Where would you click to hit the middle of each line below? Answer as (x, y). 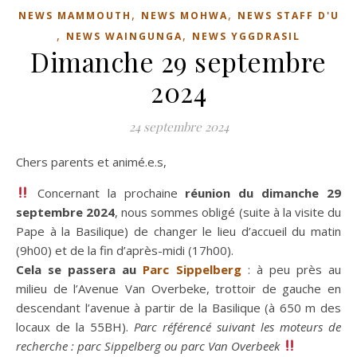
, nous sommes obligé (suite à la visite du (228, 212)
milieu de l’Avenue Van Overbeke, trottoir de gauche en (178, 288)
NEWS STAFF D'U (288, 15)
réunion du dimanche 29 (263, 192)
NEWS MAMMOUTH (75, 15)
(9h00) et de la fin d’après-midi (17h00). (125, 250)
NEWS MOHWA (184, 15)
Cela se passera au (80, 269)
